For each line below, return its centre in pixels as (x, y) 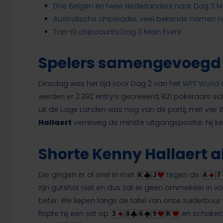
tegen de (183, 175)
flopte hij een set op (75, 214)
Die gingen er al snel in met (88, 175)
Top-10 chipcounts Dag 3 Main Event (118, 32)
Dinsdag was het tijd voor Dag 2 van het (111, 84)
